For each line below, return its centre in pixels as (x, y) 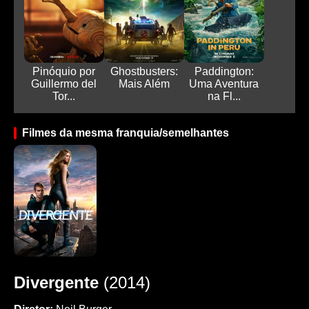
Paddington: (224, 72)
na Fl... (224, 97)
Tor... (64, 97)
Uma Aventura (224, 84)
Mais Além (144, 84)
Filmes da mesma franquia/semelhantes (126, 133)
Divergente (56, 283)
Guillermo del (64, 84)
